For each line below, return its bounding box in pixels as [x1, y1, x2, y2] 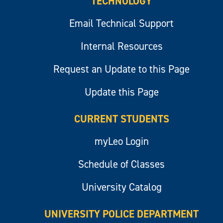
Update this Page [84, 85, 159, 99]
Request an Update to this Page [53, 62, 190, 76]
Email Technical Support [69, 16, 174, 30]
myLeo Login [94, 134, 149, 148]
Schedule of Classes [78, 157, 165, 171]
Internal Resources [80, 39, 163, 53]
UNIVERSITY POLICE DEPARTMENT [44, 207, 199, 221]
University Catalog [81, 180, 162, 194]
